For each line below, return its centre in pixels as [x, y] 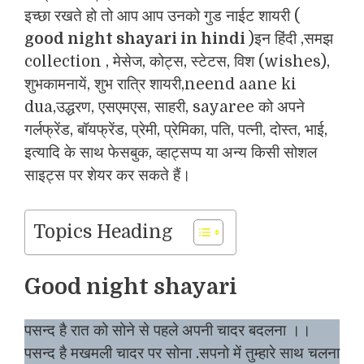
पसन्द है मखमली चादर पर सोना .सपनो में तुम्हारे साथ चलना [182, 353]
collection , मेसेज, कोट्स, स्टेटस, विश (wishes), [177, 61]
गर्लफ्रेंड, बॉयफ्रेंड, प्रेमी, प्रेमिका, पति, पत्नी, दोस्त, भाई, [176, 130]
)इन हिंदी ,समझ [291, 39]
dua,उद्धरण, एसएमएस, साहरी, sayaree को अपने [165, 107]
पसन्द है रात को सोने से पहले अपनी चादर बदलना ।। [168, 331]
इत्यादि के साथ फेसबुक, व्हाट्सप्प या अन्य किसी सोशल [171, 152]
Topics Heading [103, 232]
